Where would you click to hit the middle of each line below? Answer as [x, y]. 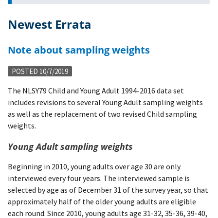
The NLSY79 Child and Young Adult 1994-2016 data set [96, 91]
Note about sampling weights [83, 50]
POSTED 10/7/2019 [40, 72]
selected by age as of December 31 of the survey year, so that [108, 190]
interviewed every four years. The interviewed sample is [99, 178]
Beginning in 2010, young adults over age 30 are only [94, 166]
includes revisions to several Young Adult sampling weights [105, 102]
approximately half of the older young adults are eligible [102, 201]
